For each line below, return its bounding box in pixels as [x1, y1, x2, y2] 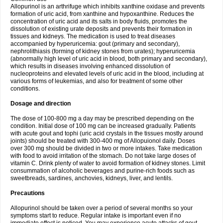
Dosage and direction [10, 100, 71, 107]
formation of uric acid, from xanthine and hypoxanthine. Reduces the [10, 10, 194, 17]
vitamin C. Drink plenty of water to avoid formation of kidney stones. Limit [10, 160, 205, 167]
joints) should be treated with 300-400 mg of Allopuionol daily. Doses [10, 137, 195, 144]
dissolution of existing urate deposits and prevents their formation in [10, 25, 192, 32]
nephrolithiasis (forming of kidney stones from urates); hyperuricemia [10, 48, 195, 55]
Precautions [10, 190, 45, 197]
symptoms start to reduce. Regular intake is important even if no [10, 212, 181, 219]
